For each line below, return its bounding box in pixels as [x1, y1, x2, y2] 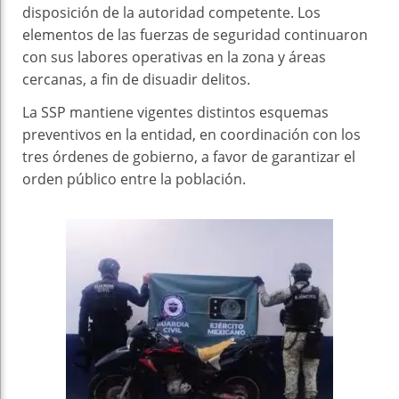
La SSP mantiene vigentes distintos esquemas [22, 102, 329, 122]
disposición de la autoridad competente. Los [22, 2, 321, 22]
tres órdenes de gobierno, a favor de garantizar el [22, 146, 355, 167]
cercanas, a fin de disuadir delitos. [22, 69, 250, 89]
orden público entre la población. [22, 168, 246, 189]
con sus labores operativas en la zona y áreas [22, 46, 326, 67]
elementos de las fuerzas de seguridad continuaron [22, 24, 368, 45]
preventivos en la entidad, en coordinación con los [22, 124, 361, 144]
